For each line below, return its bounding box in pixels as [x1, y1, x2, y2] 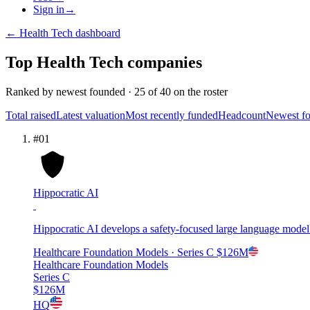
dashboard [73, 27, 120, 39]
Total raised [6, 109, 56, 121]
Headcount [218, 109, 266, 121]
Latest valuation [56, 109, 125, 121]
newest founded [56, 85, 125, 98]
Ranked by [6, 85, 56, 98]
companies [123, 53, 202, 71]
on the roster [171, 85, 228, 98]
